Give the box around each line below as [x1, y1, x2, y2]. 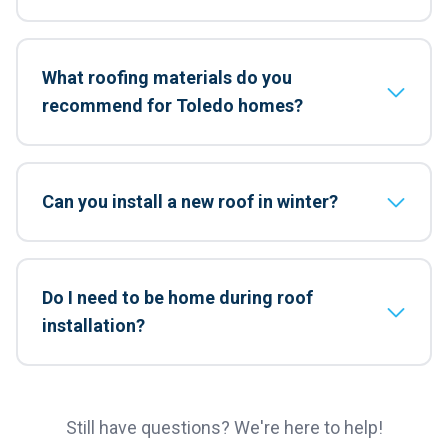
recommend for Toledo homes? [42, 95, 303, 116]
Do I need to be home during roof [42, 287, 313, 308]
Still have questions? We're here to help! [65, 417, 383, 438]
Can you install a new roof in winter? [42, 191, 338, 212]
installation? [42, 315, 145, 336]
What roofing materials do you [42, 67, 292, 88]
